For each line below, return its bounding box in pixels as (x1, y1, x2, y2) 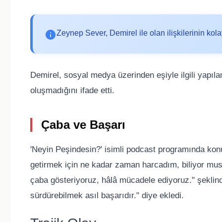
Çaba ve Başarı (41, 118, 125, 132)
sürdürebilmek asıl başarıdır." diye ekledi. (30, 191, 184, 201)
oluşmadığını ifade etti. (30, 86, 114, 96)
